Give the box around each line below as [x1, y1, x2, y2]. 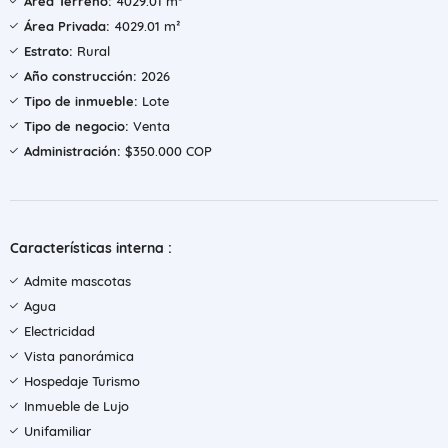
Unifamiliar [24, 423, 91, 439]
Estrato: [24, 43, 73, 59]
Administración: [24, 143, 121, 159]
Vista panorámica [24, 348, 134, 364]
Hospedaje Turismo [24, 373, 140, 389]
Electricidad [24, 323, 95, 339]
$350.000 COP [121, 143, 212, 159]
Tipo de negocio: [24, 118, 129, 134]
